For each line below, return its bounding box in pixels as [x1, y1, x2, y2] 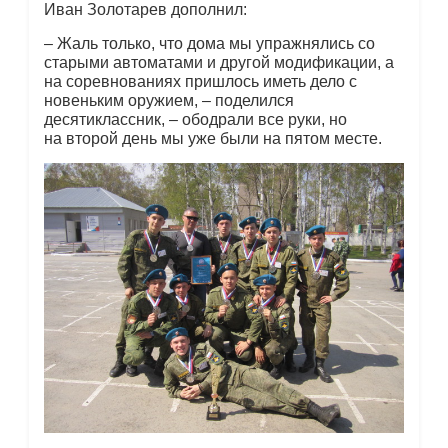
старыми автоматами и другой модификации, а [43, 54, 394, 72]
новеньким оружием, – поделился [43, 92, 294, 110]
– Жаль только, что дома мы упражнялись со [43, 35, 375, 53]
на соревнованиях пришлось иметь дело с [43, 73, 357, 91]
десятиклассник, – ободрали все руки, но [43, 111, 347, 129]
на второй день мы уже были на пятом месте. [43, 130, 386, 148]
